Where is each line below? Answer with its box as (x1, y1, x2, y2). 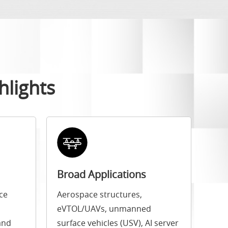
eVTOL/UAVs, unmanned (57, 203, 151, 215)
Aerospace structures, (57, 189, 142, 201)
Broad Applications (57, 167, 146, 182)
